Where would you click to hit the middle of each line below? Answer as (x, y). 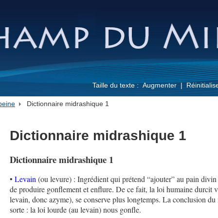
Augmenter (160, 85)
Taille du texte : (117, 85)
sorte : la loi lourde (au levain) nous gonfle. (76, 210)
